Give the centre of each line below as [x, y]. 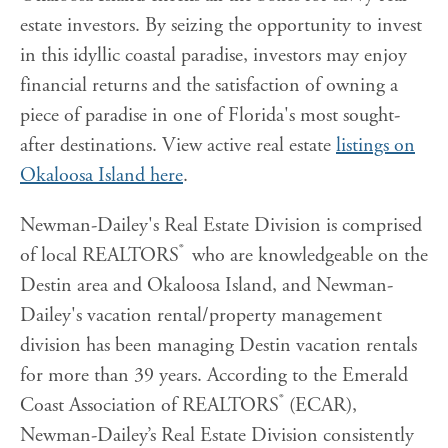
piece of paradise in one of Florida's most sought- [210, 116]
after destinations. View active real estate [178, 146]
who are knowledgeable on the [310, 256]
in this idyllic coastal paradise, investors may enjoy [213, 56]
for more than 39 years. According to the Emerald [214, 376]
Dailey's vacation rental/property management [201, 316]
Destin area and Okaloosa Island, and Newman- [206, 286]
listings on [375, 146]
